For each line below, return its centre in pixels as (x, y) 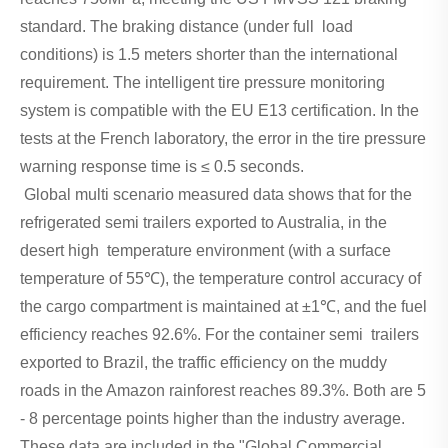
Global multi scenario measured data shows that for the (216, 194)
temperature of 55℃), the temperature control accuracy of (220, 278)
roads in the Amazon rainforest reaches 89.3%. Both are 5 (223, 390)
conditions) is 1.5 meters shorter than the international (209, 54)
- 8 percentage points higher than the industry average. (212, 418)
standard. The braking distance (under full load (186, 26)
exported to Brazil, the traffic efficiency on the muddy (203, 362)
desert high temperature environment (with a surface (205, 250)
